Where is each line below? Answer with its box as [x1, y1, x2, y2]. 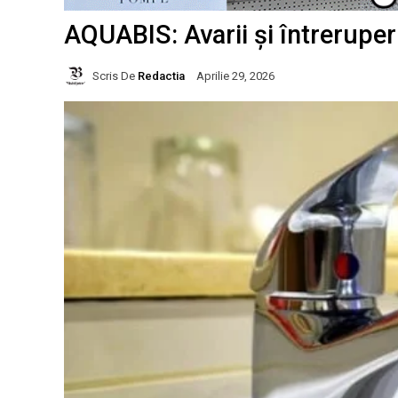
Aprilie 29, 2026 [196, 69, 275, 84]
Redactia [138, 68, 185, 83]
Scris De [92, 68, 135, 83]
